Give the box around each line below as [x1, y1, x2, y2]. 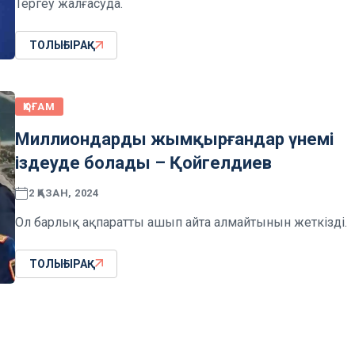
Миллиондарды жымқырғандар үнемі [15, 128, 334, 149]
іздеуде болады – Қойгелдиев [15, 152, 272, 173]
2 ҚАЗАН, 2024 [28, 187, 99, 200]
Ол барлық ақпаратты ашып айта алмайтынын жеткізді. [15, 214, 347, 230]
